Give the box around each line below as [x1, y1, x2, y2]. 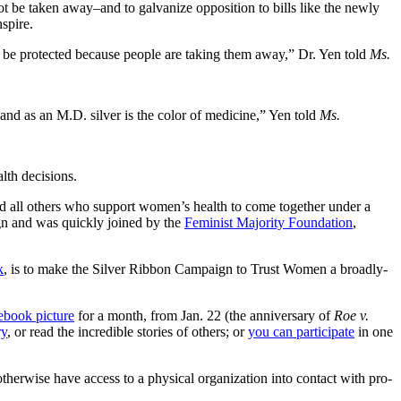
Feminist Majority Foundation [184, 215, 353, 231]
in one [354, 324, 393, 340]
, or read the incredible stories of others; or [7, 324, 248, 340]
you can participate [248, 324, 354, 340]
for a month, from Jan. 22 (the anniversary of [74, 308, 330, 324]
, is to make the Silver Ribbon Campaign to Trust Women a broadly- [4, 261, 388, 277]
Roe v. [330, 308, 369, 324]
